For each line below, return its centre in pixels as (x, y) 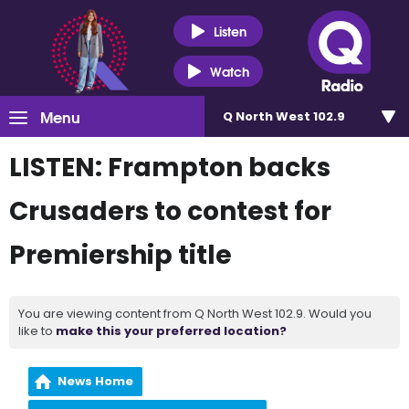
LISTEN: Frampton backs (170, 168)
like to (37, 331)
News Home (96, 381)
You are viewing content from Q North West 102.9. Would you (195, 314)
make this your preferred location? (171, 331)
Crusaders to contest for (170, 211)
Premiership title (121, 255)
